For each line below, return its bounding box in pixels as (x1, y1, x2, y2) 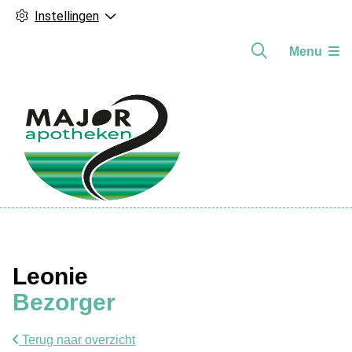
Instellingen (35, 9, 99, 24)
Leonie (13, 263, 88, 289)
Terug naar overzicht (19, 333, 135, 346)
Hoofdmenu (12, 206, 119, 228)
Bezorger (13, 289, 115, 315)
